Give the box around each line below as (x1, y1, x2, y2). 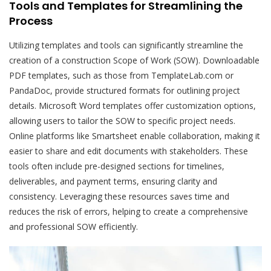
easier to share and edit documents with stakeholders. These (9, 145, 248, 157)
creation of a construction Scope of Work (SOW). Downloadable (9, 54, 260, 66)
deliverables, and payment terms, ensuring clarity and (9, 175, 217, 187)
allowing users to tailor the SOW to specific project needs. (9, 114, 235, 126)
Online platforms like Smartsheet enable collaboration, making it (9, 129, 260, 142)
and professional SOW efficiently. (9, 220, 138, 232)
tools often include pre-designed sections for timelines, (9, 160, 224, 172)
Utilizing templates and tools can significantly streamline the (9, 39, 243, 51)
